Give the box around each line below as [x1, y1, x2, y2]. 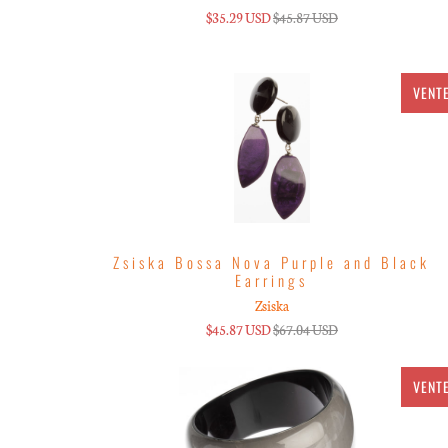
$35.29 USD [205, 7, 271, 27]
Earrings [235, 268, 309, 291]
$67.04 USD [272, 319, 338, 339]
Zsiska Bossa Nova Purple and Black [113, 250, 431, 273]
